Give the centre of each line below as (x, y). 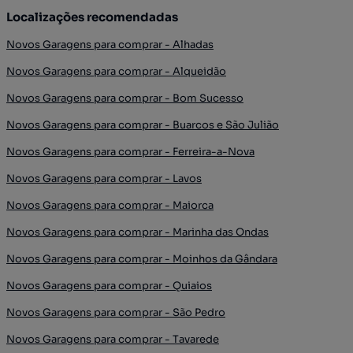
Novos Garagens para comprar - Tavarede (113, 339)
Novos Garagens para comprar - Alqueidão (116, 71)
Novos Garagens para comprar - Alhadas (110, 45)
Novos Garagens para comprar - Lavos (104, 178)
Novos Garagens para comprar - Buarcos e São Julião (143, 125)
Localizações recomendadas (92, 17)
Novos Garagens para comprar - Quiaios (109, 286)
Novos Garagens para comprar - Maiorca (110, 205)
